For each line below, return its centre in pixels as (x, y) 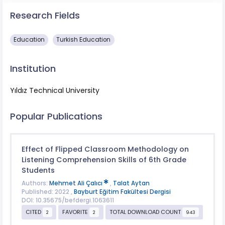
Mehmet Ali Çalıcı (76, 183)
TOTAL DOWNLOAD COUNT (146, 212)
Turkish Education (84, 40)
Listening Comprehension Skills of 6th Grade (104, 160)
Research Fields (45, 15)
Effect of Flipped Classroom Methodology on (105, 149)
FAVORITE (76, 212)
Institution (33, 69)
